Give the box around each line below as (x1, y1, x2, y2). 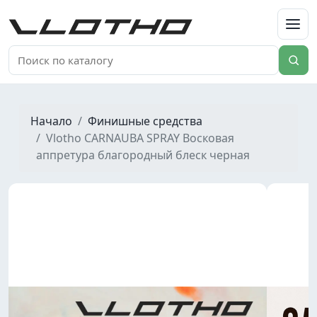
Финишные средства (88, 113, 202, 129)
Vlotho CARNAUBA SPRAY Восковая (46, 130, 234, 146)
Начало (30, 113, 72, 129)
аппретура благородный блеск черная (36, 147, 250, 163)
